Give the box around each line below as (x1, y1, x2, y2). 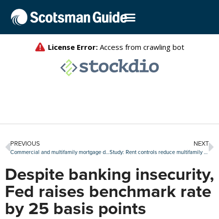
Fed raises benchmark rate (5, 178, 211, 204)
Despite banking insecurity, (5, 161, 214, 187)
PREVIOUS (10, 139, 40, 148)
